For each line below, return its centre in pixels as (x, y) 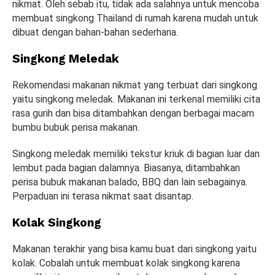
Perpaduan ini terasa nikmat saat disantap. (103, 196)
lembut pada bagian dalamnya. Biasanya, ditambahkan (126, 168)
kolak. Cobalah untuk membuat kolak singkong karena (126, 263)
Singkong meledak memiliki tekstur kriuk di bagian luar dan (136, 154)
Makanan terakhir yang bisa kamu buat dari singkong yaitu (134, 249)
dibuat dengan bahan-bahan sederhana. (95, 33)
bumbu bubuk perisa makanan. (76, 128)
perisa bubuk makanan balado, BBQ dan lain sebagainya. (130, 182)
